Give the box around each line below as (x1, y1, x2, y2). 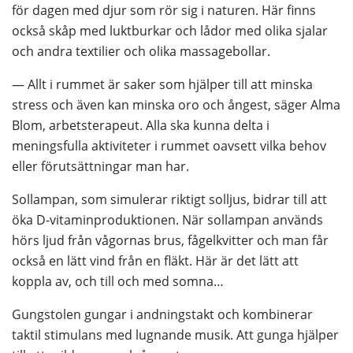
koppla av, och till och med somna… (12, 273, 224, 291)
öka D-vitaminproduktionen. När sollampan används (12, 211, 323, 229)
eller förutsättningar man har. (12, 158, 189, 176)
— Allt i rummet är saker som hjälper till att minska (12, 76, 313, 94)
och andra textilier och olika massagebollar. (12, 43, 270, 61)
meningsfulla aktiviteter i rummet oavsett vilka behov (12, 137, 326, 155)
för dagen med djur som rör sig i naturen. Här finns (12, 2, 316, 20)
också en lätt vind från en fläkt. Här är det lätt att (12, 252, 299, 270)
